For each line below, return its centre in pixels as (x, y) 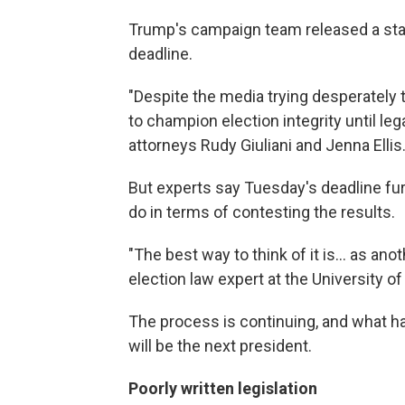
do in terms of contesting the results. (262, 212)
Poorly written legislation (223, 388)
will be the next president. (220, 345)
